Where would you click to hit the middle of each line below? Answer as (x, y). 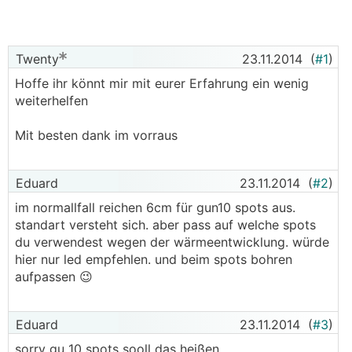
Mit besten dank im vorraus (96, 135)
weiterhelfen (51, 101)
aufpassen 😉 (54, 277)
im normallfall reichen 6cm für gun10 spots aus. (155, 207)
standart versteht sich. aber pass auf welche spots (165, 225)
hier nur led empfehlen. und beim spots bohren (154, 259)
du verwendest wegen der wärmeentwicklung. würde (172, 242)
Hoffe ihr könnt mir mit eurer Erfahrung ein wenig (162, 83)
